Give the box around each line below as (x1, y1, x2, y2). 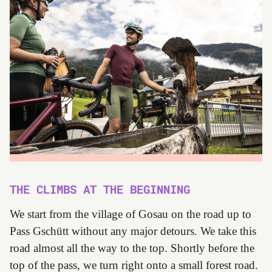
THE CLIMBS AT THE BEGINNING (10, 182, 190, 197)
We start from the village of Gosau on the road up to (10, 208, 251, 221)
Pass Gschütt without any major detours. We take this (10, 225, 256, 238)
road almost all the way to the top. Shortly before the (10, 242, 254, 255)
